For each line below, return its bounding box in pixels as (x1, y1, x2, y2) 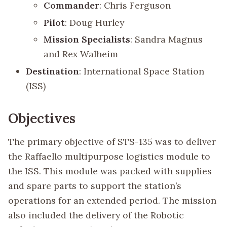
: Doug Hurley (65, 16, 125, 28)
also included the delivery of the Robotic (8, 209, 184, 221)
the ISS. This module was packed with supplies (8, 165, 212, 177)
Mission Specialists (44, 33, 131, 46)
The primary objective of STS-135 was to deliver (8, 136, 216, 148)
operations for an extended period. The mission (8, 195, 216, 207)
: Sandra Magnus (130, 33, 203, 46)
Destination (26, 65, 80, 77)
